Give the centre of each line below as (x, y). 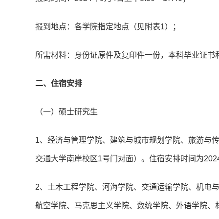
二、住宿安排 (59, 84)
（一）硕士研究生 (66, 112)
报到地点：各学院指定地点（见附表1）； (108, 27)
